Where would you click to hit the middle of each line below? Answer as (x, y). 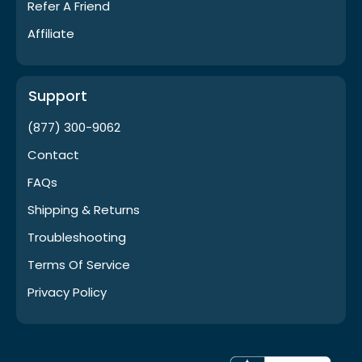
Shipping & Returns (84, 209)
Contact (53, 154)
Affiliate (51, 33)
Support (58, 95)
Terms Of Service (79, 264)
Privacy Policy (67, 292)
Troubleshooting (77, 237)
